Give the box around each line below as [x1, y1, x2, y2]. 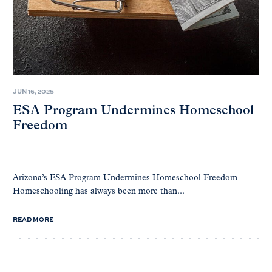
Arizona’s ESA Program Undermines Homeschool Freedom [13, 174, 240, 183]
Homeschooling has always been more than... [13, 187, 185, 197]
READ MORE [13, 214, 53, 224]
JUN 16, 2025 [13, 86, 54, 96]
